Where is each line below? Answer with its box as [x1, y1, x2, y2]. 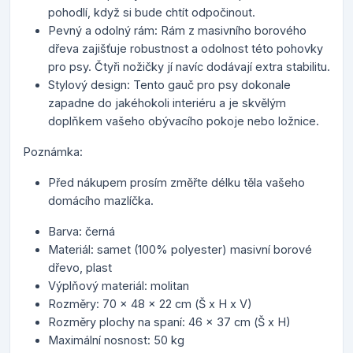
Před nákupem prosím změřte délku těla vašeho [48, 176, 305, 190]
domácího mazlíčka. [48, 194, 154, 208]
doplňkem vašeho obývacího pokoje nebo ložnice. [48, 114, 319, 128]
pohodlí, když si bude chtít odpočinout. [48, 6, 255, 20]
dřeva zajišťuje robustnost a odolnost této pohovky [48, 42, 323, 56]
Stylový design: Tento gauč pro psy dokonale [48, 78, 291, 92]
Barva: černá [48, 225, 115, 239]
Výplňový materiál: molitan [48, 279, 189, 293]
